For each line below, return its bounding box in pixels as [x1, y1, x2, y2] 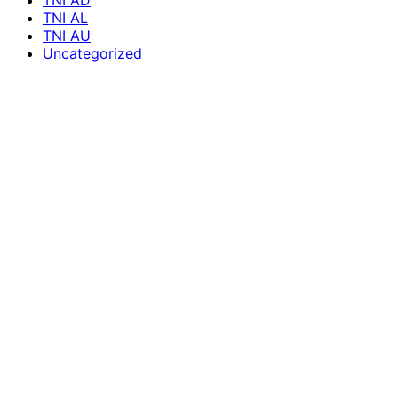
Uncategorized [43, 44, 142, 63]
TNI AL [43, 9, 88, 28]
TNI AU [43, 27, 91, 45]
